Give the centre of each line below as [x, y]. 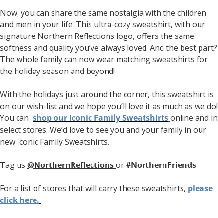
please [200, 188]
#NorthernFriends [161, 165]
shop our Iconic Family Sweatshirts [100, 118]
